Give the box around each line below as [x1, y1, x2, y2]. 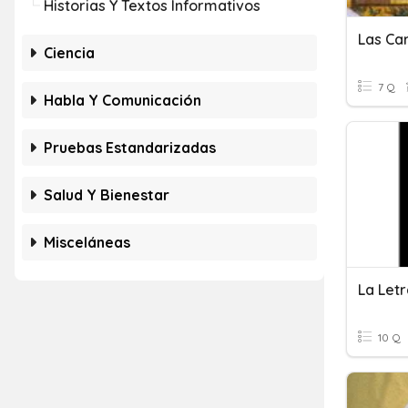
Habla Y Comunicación [44, 91, 201, 109]
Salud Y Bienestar [44, 186, 169, 204]
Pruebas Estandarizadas [44, 138, 216, 157]
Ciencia [44, 44, 95, 62]
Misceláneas [44, 233, 130, 251]
